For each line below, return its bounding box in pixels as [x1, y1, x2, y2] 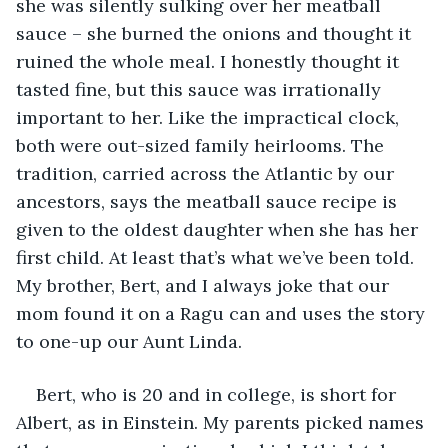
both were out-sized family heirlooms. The [16, 133, 389, 157]
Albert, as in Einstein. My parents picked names [16, 410, 429, 434]
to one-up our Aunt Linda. [16, 329, 247, 353]
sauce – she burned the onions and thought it [16, 21, 416, 45]
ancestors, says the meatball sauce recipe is [16, 189, 402, 213]
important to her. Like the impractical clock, [16, 105, 404, 129]
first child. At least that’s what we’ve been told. [16, 245, 419, 269]
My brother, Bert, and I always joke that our [16, 273, 394, 297]
